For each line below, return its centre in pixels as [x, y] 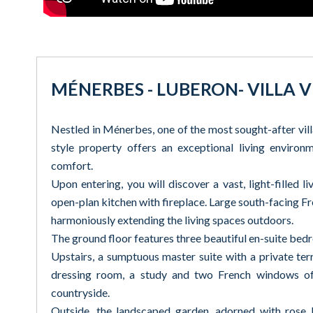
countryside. [80, 292]
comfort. [72, 165]
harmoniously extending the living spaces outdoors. [172, 220]
